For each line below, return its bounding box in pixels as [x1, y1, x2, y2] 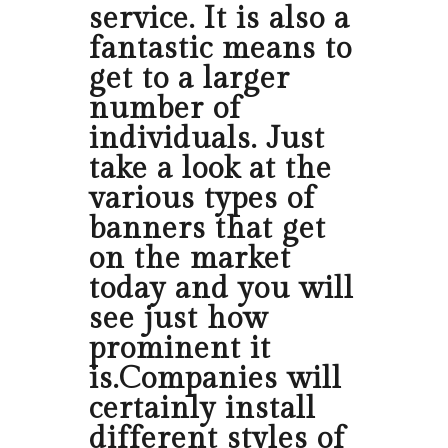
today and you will [89, 271, 354, 308]
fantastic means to [89, 31, 352, 68]
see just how [89, 301, 268, 338]
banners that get [89, 211, 326, 248]
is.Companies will [89, 361, 342, 398]
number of [89, 91, 241, 128]
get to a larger [89, 61, 290, 98]
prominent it [89, 331, 271, 368]
